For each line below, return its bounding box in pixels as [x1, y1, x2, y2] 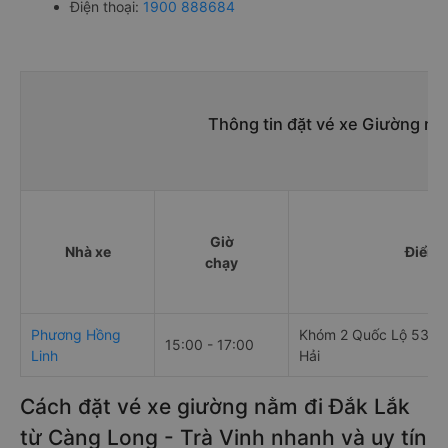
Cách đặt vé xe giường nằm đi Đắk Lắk [20, 394, 410, 419]
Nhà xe [64, 243, 111, 260]
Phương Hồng [31, 326, 121, 343]
